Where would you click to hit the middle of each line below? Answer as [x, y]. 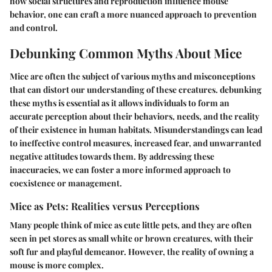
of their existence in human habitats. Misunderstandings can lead [136, 129]
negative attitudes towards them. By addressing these [112, 156]
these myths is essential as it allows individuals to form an [120, 103]
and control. [34, 28]
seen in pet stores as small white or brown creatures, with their [131, 238]
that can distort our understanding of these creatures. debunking [136, 89]
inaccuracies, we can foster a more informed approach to [120, 169]
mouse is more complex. [57, 265]
